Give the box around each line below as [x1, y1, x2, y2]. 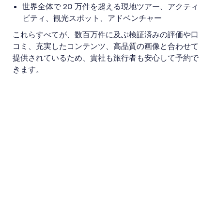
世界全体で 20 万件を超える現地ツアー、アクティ [22, 1, 199, 12]
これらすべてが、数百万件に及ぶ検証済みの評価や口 [13, 30, 199, 40]
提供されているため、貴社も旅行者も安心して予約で [13, 53, 199, 63]
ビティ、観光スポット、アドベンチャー [22, 13, 162, 24]
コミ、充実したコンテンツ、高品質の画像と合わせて [13, 41, 199, 52]
